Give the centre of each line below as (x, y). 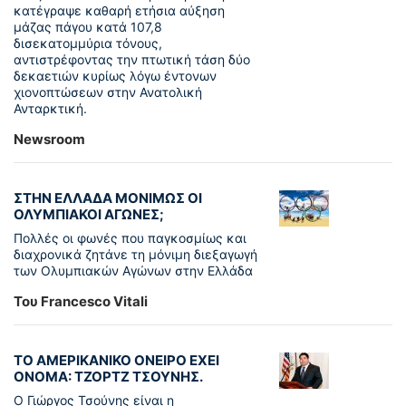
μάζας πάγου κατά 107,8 (88, 27)
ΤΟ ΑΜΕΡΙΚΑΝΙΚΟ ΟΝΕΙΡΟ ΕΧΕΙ (116, 361)
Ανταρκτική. (50, 109)
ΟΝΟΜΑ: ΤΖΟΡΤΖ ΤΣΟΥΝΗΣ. (108, 377)
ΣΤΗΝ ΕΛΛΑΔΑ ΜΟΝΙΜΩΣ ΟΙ (108, 198)
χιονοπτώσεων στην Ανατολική (108, 92)
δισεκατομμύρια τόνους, (88, 43)
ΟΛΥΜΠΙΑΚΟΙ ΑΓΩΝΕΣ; (89, 215)
